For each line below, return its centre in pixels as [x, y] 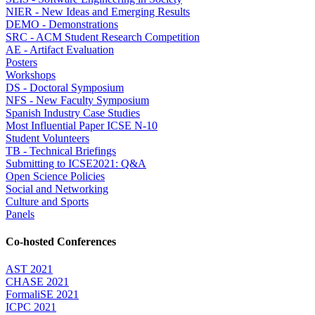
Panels [20, 214]
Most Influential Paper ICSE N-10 [82, 125]
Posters [21, 62]
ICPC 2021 [31, 307]
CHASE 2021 [37, 282]
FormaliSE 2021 [42, 295]
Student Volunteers [47, 138]
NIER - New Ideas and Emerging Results [98, 11]
